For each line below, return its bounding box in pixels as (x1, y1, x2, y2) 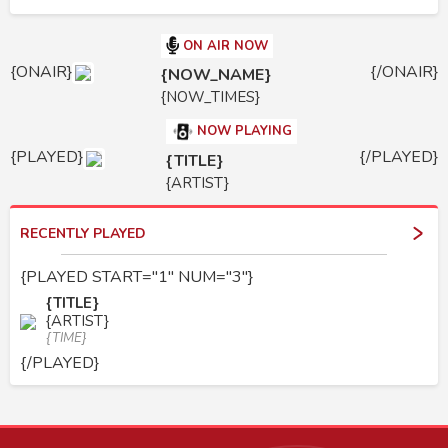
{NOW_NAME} (160, 64, 271, 87)
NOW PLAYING (196, 122, 292, 141)
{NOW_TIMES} (160, 87, 260, 108)
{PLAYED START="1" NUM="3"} (20, 266, 253, 289)
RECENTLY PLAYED (20, 224, 146, 244)
